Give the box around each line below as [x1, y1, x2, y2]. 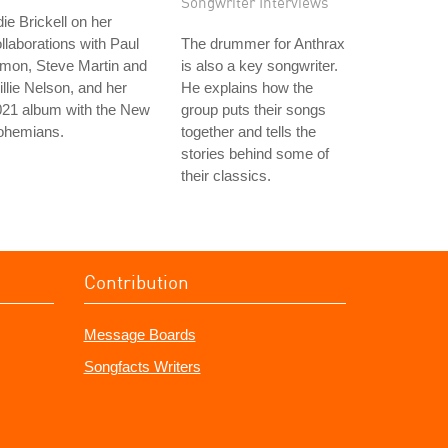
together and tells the [181, 123, 316, 140]
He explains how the [181, 79, 313, 96]
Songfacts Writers [83, 358, 201, 375]
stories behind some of [181, 145, 329, 162]
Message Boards [83, 326, 196, 343]
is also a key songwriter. [181, 57, 338, 74]
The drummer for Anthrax [181, 35, 345, 52]
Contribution [83, 270, 189, 293]
